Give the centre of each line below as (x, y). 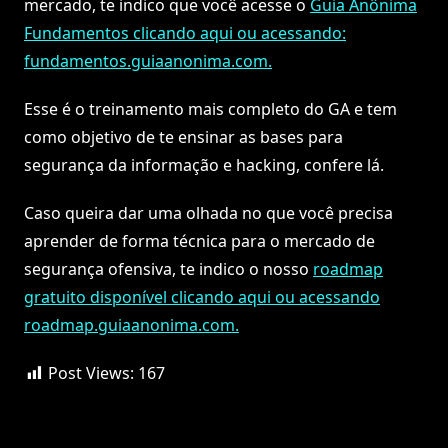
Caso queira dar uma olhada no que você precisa (208, 213)
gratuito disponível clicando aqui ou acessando (202, 297)
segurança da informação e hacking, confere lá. (204, 165)
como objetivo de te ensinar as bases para (183, 137)
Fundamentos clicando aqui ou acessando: (185, 33)
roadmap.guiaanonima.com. (131, 325)
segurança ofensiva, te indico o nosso (168, 269)
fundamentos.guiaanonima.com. (148, 61)
